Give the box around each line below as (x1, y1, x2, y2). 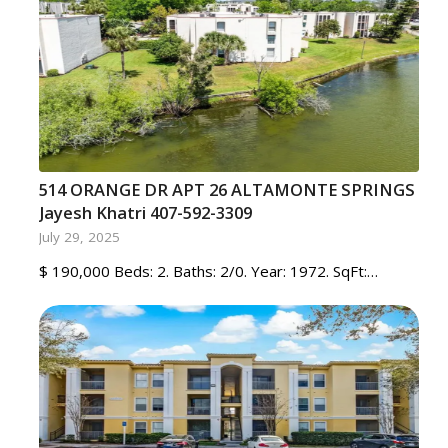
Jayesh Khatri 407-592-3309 (38, 201, 252, 224)
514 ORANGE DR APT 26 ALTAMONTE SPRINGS (38, 178, 415, 201)
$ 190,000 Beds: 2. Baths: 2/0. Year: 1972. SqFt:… (38, 261, 378, 281)
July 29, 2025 (38, 228, 120, 246)
